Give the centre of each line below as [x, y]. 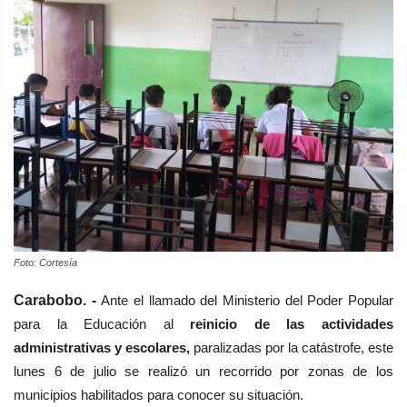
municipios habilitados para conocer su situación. [159, 394]
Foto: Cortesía [45, 262]
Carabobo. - [58, 300]
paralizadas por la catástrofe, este [292, 347]
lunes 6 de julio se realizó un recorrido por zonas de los [203, 371]
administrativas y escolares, [102, 347]
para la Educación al [94, 323]
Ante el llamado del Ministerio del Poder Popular [248, 300]
